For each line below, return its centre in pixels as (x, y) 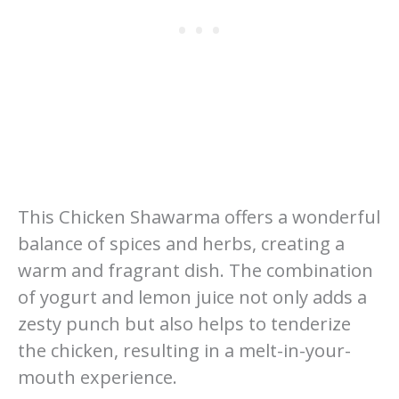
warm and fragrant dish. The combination (195, 271)
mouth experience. (98, 378)
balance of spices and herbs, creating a (181, 244)
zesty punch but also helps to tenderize (184, 324)
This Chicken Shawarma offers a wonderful (199, 217)
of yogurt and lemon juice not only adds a (192, 297)
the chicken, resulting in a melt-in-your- (184, 351)
